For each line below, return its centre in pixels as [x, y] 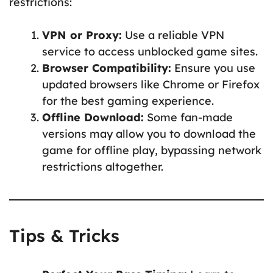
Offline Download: [93, 118]
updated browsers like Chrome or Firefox [151, 85]
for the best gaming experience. [128, 101]
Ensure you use [213, 68]
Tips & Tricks [64, 236]
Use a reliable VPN [173, 35]
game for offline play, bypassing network [152, 151]
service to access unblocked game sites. [150, 52]
